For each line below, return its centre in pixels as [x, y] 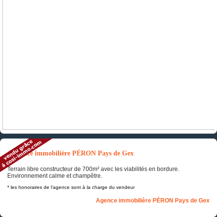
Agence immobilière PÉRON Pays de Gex [153, 201]
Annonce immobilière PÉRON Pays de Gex [70, 153]
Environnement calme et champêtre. [55, 176]
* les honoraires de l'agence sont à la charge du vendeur [71, 187]
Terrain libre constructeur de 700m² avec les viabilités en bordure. [93, 169]
